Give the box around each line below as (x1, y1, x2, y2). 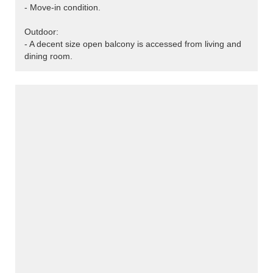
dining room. (24, 51, 73, 62)
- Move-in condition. (24, 2, 101, 13)
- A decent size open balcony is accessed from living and (24, 39, 241, 49)
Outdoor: (24, 27, 58, 37)
